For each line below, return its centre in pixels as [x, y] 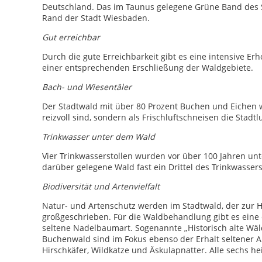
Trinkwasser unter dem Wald [99, 137]
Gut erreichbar [71, 37]
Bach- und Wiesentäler [87, 87]
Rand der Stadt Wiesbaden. [96, 18]
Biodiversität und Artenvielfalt [101, 186]
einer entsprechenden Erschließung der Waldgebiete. [148, 68]
